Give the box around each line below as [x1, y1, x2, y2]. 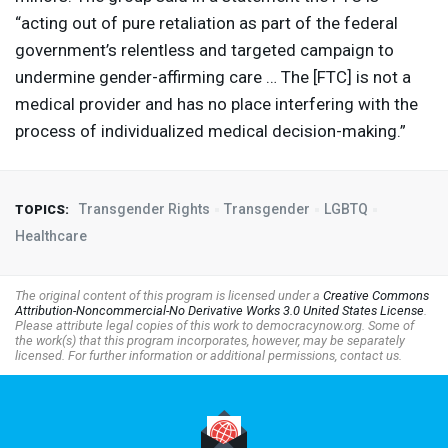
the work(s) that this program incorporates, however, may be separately [15, 333, 405, 349]
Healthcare [15, 228, 87, 245]
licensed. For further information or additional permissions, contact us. [15, 348, 402, 364]
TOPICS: [15, 202, 69, 218]
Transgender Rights [79, 201, 210, 218]
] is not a [347, 67, 411, 88]
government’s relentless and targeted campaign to [15, 40, 394, 61]
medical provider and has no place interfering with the [15, 94, 418, 115]
